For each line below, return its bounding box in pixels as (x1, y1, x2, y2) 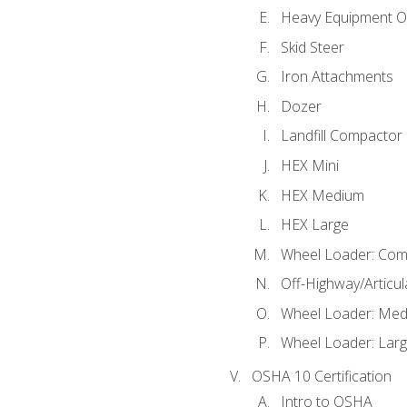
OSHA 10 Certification (251, 366, 392, 387)
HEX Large (280, 214, 349, 235)
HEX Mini (280, 154, 339, 175)
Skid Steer (280, 36, 344, 57)
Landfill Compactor (280, 125, 402, 146)
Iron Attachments (280, 66, 393, 87)
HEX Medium (280, 184, 364, 205)
